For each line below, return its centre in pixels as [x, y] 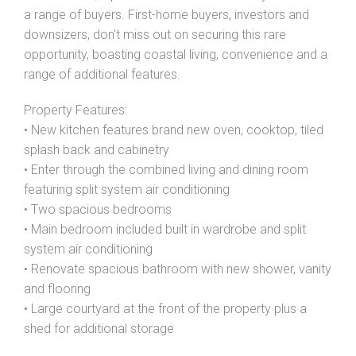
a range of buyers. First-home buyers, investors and [166, 15]
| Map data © [215, 84]
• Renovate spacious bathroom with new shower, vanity [178, 269]
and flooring [57, 289]
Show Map [178, 100]
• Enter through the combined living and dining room [166, 170]
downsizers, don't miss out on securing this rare [155, 35]
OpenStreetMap [273, 84]
